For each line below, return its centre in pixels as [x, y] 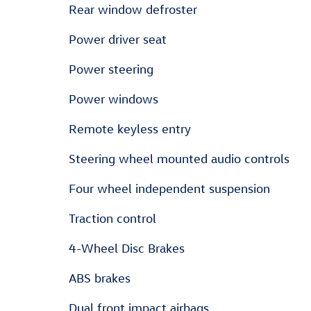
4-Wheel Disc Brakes [127, 249]
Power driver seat [118, 40]
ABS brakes [100, 278]
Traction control [112, 219]
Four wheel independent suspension [169, 189]
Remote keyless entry [130, 129]
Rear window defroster [133, 10]
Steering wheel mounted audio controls [179, 159]
